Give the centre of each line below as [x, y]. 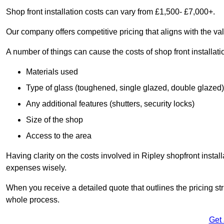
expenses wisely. [37, 167]
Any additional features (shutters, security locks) [110, 103]
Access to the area [59, 135]
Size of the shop [54, 119]
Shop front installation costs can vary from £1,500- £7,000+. [110, 11]
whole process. [34, 199]
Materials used [52, 71]
